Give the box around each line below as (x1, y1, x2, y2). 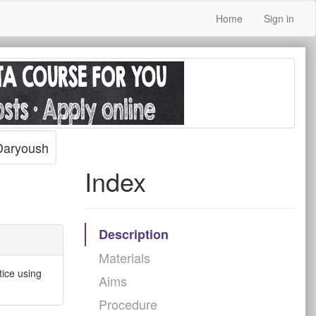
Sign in (264, 11, 294, 25)
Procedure (98, 295, 157, 313)
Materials (98, 248, 150, 267)
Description (98, 225, 169, 243)
